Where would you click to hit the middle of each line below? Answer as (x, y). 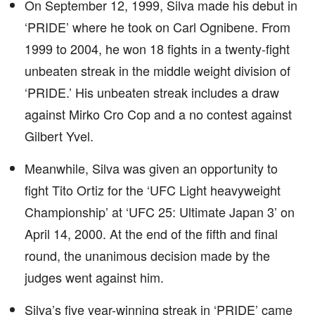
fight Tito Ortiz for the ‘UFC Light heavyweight (153, 190)
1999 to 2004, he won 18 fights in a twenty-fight (157, 49)
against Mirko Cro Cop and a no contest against (158, 114)
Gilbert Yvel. (59, 136)
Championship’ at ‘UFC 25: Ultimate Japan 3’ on (160, 212)
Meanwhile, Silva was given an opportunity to (151, 168)
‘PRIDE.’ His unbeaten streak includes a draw (152, 92)
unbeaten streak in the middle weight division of (157, 70)
